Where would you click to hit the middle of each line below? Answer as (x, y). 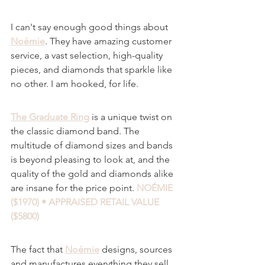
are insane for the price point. (72, 188)
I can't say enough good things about (91, 27)
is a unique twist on (132, 117)
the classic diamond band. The (76, 131)
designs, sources (137, 250)
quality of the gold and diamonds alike (93, 174)
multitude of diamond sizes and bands (93, 146)
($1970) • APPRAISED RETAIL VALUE (86, 202)
